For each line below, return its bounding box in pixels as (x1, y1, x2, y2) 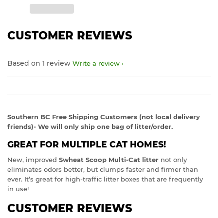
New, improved (7, 155, 59, 163)
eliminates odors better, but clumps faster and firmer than (7, 165, 198, 173)
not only (159, 155, 187, 163)
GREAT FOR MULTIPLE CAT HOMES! (7, 139, 166, 150)
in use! (7, 184, 29, 193)
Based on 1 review (7, 59, 71, 68)
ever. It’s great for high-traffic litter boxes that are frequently (7, 175, 203, 183)
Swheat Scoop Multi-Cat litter (59, 155, 159, 163)
